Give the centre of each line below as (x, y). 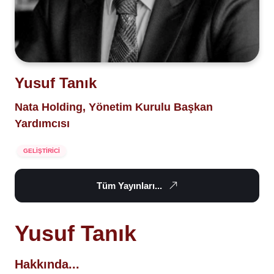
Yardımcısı (42, 123)
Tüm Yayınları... (129, 185)
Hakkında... (47, 264)
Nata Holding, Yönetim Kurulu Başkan (114, 107)
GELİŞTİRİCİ (42, 150)
